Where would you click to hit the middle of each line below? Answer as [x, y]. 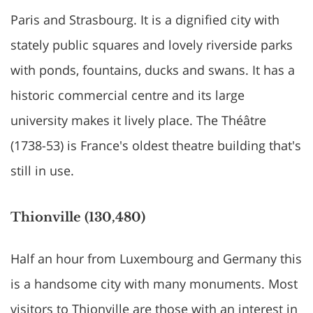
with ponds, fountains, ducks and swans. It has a [153, 70]
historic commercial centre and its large [128, 95]
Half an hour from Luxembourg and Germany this [156, 259]
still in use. [42, 170]
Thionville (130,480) [78, 217]
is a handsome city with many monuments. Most [154, 284]
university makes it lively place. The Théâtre [138, 120]
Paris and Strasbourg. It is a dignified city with [145, 20]
